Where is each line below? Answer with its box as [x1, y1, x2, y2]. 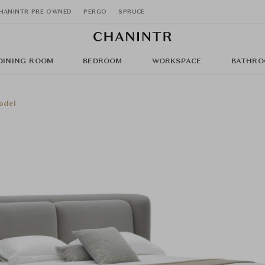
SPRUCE [118, 8, 145, 15]
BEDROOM [83, 58, 122, 65]
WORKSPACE [151, 58, 202, 65]
